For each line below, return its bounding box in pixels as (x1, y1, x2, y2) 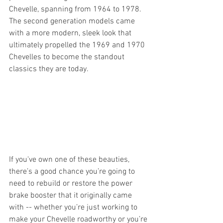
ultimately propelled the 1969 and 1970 (9, 40, 147, 50)
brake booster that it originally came (9, 191, 134, 201)
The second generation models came (9, 16, 137, 26)
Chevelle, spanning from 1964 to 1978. (9, 4, 143, 14)
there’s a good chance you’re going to (9, 167, 137, 177)
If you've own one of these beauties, (9, 155, 131, 165)
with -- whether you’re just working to (9, 203, 139, 213)
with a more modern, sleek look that (9, 28, 133, 38)
